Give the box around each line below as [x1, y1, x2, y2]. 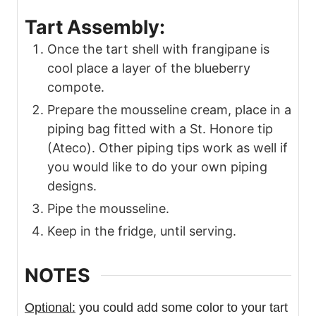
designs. [47, 178, 97, 194]
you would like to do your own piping [47, 159, 267, 175]
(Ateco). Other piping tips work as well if [47, 140, 288, 156]
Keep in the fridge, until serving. [47, 224, 236, 239]
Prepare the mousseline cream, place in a [47, 102, 291, 118]
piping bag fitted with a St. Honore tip [47, 121, 273, 137]
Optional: [25, 300, 75, 315]
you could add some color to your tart [75, 300, 288, 315]
